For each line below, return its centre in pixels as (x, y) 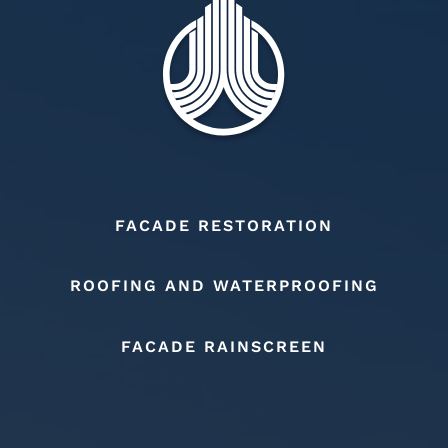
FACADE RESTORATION (224, 225)
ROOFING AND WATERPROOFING (224, 286)
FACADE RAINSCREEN (224, 346)
